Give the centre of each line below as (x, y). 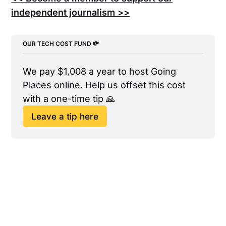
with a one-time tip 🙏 (69, 99)
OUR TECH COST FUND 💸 (61, 43)
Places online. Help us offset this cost (104, 85)
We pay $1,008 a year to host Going (99, 72)
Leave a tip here (65, 116)
